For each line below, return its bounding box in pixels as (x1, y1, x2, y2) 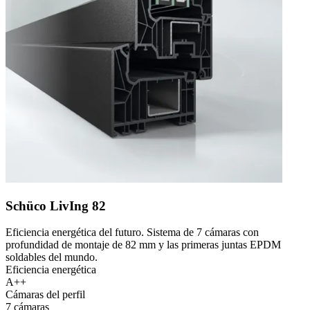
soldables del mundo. (6, 251, 98, 264)
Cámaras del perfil (6, 289, 85, 301)
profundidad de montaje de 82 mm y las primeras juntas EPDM (6, 239, 281, 251)
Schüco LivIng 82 (6, 198, 106, 213)
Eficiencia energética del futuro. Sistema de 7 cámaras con (6, 226, 259, 239)
